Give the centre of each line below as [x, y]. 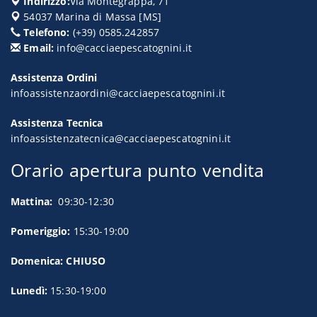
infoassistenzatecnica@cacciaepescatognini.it [121, 138]
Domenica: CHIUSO [58, 260]
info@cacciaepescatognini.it [125, 47]
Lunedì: [31, 290]
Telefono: [45, 32]
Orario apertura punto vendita [138, 169]
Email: [38, 47]
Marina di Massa [96, 16]
